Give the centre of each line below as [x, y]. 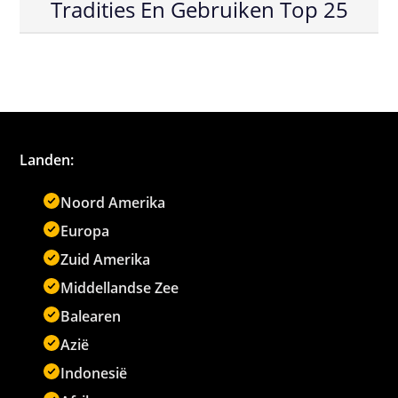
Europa [85, 231]
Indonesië [94, 374]
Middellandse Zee [120, 288]
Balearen [91, 317]
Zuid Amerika [106, 260]
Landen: [47, 160]
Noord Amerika [113, 203]
